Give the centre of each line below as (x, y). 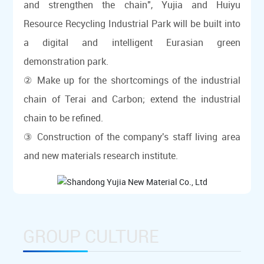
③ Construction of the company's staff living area (132, 137)
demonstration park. (67, 62)
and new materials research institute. (101, 156)
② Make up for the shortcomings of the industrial (132, 80)
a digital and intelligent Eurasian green (132, 43)
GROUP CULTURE (91, 236)
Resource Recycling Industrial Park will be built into (132, 24)
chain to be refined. (64, 118)
